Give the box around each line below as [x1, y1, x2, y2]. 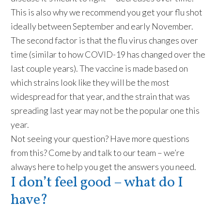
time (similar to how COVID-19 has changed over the [11, 48, 206, 60]
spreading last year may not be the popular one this [11, 105, 200, 116]
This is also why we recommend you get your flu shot [11, 6, 203, 17]
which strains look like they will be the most [11, 77, 170, 88]
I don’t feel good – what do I [11, 172, 184, 193]
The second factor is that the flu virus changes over [11, 34, 199, 46]
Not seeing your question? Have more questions [11, 133, 190, 144]
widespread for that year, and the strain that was [11, 91, 190, 102]
